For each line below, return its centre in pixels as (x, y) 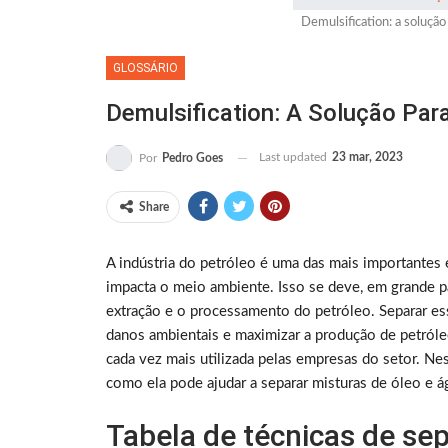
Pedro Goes (192, 158)
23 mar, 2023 (367, 157)
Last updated (294, 157)
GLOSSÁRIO (145, 68)
